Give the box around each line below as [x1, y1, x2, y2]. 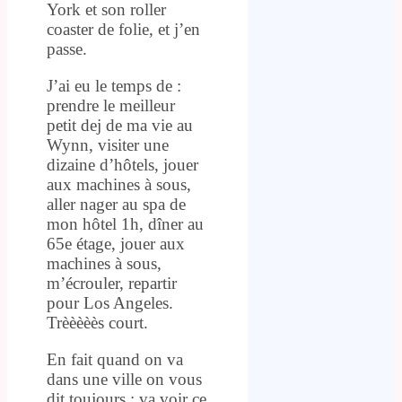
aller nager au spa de [47, 194, 186, 214]
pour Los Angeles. [47, 293, 173, 312]
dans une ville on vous [47, 369, 202, 389]
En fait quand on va [47, 349, 183, 369]
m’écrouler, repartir [47, 273, 177, 293]
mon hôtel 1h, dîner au [47, 214, 204, 233]
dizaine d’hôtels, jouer [47, 154, 198, 174]
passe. [47, 39, 87, 58]
